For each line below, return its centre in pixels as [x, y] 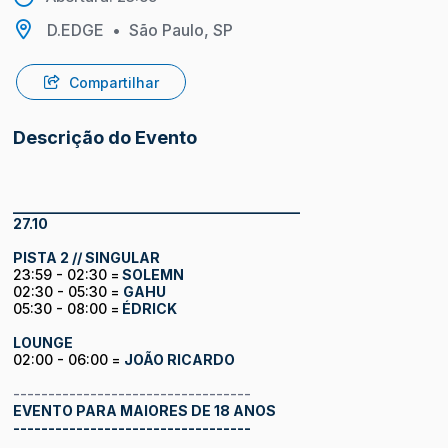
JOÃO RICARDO [180, 359]
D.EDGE [75, 29]
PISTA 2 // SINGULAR [87, 257]
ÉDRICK [148, 308]
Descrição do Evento [105, 137]
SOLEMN [152, 274]
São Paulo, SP [181, 29]
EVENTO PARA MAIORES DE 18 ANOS [145, 410]
